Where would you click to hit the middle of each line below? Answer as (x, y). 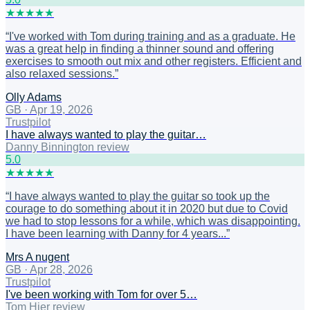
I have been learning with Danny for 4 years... (116, 234)
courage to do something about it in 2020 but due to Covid (147, 209)
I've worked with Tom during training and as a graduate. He (152, 37)
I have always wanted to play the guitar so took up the (139, 197)
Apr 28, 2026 (61, 270)
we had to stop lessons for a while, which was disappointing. (153, 221)
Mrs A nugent (37, 257)
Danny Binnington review (67, 147)
